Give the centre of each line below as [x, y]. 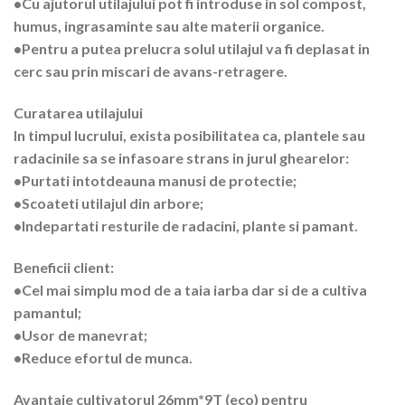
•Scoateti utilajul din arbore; [108, 203]
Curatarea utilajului [78, 113]
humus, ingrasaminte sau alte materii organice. [169, 26]
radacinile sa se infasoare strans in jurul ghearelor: [181, 158]
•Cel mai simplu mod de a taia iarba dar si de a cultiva [190, 289]
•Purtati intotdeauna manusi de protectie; [155, 181]
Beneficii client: [64, 267]
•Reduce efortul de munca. [103, 357]
